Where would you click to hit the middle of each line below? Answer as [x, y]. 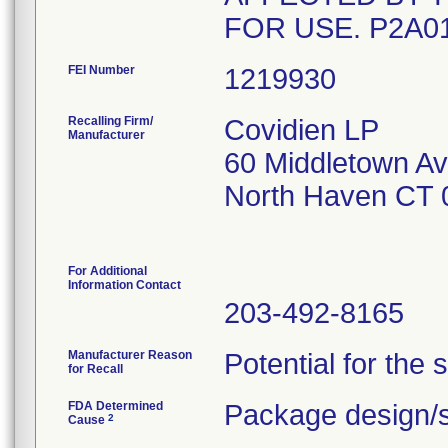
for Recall [95, 369]
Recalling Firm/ [110, 121]
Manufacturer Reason [130, 355]
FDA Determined [115, 406]
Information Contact [124, 285]
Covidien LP [301, 130]
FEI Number [101, 70]
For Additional [107, 271]
